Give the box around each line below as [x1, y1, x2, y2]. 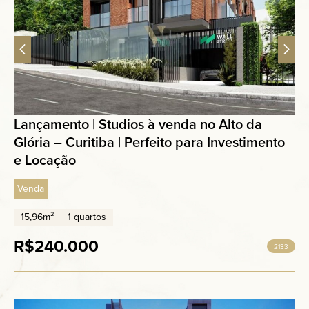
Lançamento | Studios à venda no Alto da [14, 113, 262, 134]
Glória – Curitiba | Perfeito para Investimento [14, 131, 285, 152]
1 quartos [68, 209, 106, 224]
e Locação [14, 149, 76, 170]
